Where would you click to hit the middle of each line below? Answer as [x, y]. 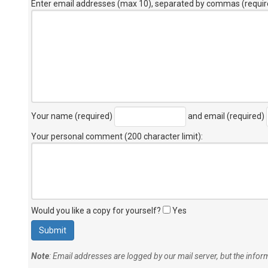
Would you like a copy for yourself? [97, 211]
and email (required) [226, 116]
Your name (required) [73, 116]
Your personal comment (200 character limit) [116, 136]
